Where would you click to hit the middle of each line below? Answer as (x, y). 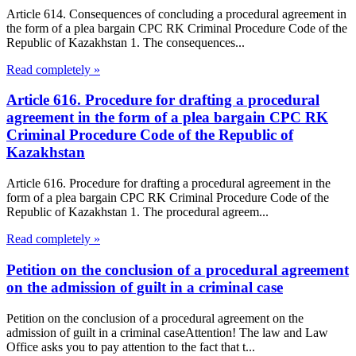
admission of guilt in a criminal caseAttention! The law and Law (167, 332)
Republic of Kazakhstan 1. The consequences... (126, 42)
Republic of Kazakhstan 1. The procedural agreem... (137, 212)
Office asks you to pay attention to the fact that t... (131, 346)
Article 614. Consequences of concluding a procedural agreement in (176, 14)
